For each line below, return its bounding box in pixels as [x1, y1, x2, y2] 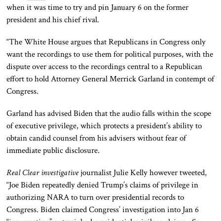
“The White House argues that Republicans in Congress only [6, 37, 206, 48]
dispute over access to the [6, 61, 91, 73]
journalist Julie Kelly [78, 167, 150, 179]
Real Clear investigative [6, 167, 79, 179]
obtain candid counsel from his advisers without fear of [6, 133, 186, 144]
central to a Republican [125, 61, 203, 73]
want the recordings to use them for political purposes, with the [6, 49, 214, 60]
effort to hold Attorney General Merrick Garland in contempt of [6, 74, 215, 85]
